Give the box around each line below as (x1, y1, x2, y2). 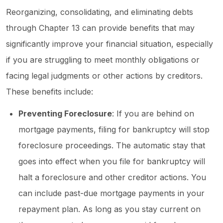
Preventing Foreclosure (18, 109, 112, 119)
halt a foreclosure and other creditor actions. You (18, 172, 206, 183)
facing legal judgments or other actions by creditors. (6, 71, 203, 81)
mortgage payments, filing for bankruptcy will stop (18, 124, 210, 135)
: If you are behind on (112, 109, 194, 119)
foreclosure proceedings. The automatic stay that (18, 140, 205, 151)
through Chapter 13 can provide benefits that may (6, 23, 195, 33)
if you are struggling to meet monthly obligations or (6, 55, 200, 65)
